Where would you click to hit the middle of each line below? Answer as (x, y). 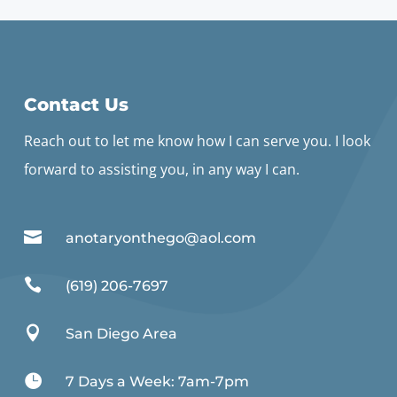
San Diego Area (121, 333)
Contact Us (76, 104)
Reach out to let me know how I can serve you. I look (197, 140)
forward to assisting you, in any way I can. (161, 169)
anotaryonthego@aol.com (161, 237)
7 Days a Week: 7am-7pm (157, 381)
